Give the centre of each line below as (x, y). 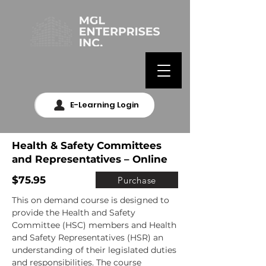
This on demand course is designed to (91, 200)
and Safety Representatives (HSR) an (88, 237)
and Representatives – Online (90, 159)
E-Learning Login (104, 105)
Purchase (137, 180)
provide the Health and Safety (74, 213)
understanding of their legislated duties (94, 250)
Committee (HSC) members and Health (94, 225)
